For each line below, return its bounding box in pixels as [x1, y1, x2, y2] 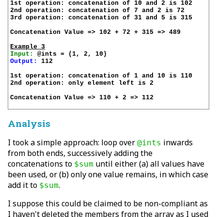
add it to [8, 180, 39, 191]
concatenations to [8, 158, 74, 170]
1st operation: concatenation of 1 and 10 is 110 [10, 72, 193, 80]
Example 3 [10, 43, 46, 51]
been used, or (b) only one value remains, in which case [8, 169, 208, 180]
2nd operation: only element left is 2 [10, 79, 154, 87]
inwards [161, 137, 193, 148]
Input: [10, 50, 34, 58]
